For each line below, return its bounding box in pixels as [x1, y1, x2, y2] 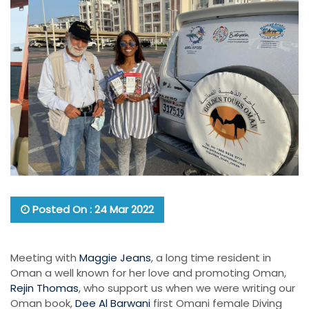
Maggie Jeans [79, 250, 151, 266]
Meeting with [10, 250, 79, 266]
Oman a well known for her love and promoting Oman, [10, 266, 286, 281]
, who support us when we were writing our [79, 281, 295, 296]
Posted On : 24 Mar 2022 [30, 202, 154, 217]
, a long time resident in [151, 250, 271, 266]
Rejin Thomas [10, 281, 79, 296]
